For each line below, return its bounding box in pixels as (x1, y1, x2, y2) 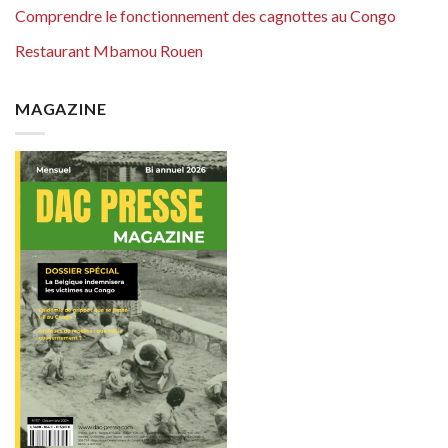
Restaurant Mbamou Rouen (15, 40, 203, 60)
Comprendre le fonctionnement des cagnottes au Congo (15, 6, 396, 26)
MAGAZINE (15, 99, 107, 119)
